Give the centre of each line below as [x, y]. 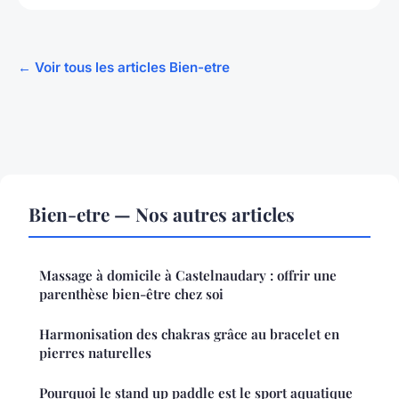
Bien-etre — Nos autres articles [162, 214]
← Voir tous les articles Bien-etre [124, 68]
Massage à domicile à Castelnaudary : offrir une [188, 276]
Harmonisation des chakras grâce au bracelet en [189, 334]
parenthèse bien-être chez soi [131, 294]
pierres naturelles [95, 353]
